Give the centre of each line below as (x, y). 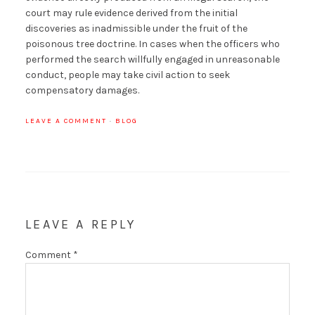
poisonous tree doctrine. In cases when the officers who (152, 44)
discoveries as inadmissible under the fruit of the (136, 29)
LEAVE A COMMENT (66, 121)
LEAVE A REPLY (81, 225)
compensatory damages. (82, 91)
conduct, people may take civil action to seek (127, 75)
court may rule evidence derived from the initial (131, 13)
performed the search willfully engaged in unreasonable (152, 60)
